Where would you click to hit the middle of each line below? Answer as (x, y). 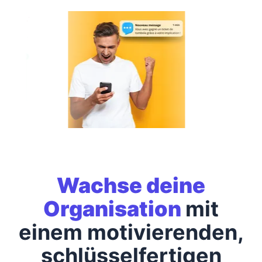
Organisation (114, 208)
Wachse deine (131, 185)
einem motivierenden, (131, 232)
